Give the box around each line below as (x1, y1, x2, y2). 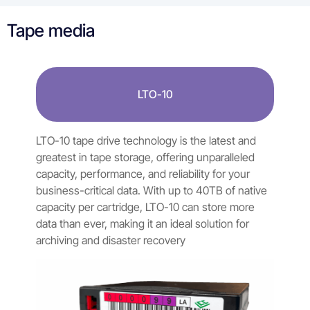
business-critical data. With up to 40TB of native (36, 183, 267, 197)
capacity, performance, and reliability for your (36, 166, 250, 181)
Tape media (7, 19, 95, 41)
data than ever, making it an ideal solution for (36, 216, 249, 230)
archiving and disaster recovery (36, 232, 185, 247)
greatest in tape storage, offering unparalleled (36, 149, 255, 164)
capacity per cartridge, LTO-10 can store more (36, 199, 255, 214)
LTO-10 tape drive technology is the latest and (36, 133, 256, 147)
